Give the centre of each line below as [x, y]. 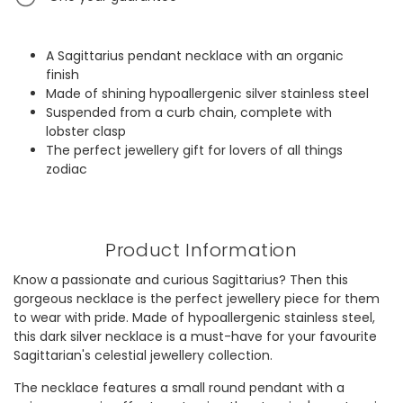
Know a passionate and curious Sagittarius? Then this [181, 280]
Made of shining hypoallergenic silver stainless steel [207, 94]
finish [62, 75]
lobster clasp [85, 132]
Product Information [201, 251]
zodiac [66, 170]
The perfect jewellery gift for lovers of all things [194, 151]
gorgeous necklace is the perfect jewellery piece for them [197, 299]
